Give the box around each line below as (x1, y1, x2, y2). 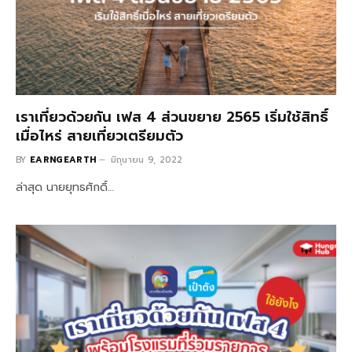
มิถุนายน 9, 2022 (110, 152, 183, 167)
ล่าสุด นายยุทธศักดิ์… (16, 178, 114, 196)
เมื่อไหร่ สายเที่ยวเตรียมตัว (16, 124, 183, 147)
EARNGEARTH (30, 152, 97, 167)
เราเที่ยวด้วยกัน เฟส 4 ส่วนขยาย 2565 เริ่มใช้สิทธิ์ (16, 105, 328, 128)
